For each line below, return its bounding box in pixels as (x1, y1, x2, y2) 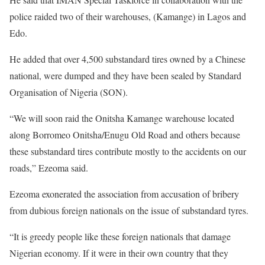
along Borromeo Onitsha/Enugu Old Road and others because (9, 128, 240, 141)
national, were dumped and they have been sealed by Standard (9, 69, 241, 82)
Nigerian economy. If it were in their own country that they (9, 247, 228, 259)
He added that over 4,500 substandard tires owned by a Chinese (9, 53, 245, 65)
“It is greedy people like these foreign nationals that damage (9, 230, 231, 243)
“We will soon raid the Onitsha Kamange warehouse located (9, 112, 234, 124)
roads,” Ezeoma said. (9, 161, 88, 174)
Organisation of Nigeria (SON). (9, 86, 128, 98)
